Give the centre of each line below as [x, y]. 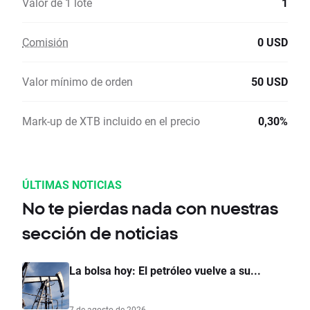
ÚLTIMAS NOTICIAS [72, 185]
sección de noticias [100, 234]
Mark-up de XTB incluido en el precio [111, 121]
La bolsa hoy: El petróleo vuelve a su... [165, 271]
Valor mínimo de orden [77, 82]
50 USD [270, 82]
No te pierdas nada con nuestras [150, 209]
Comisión [45, 42]
